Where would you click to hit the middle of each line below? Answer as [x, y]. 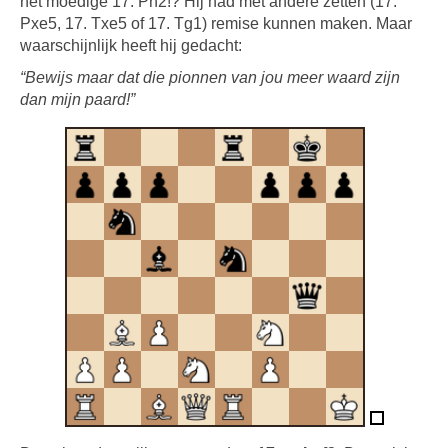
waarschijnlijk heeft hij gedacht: [131, 45]
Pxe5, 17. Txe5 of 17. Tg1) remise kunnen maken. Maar [216, 23]
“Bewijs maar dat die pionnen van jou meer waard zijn [210, 77]
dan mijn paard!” [77, 99]
